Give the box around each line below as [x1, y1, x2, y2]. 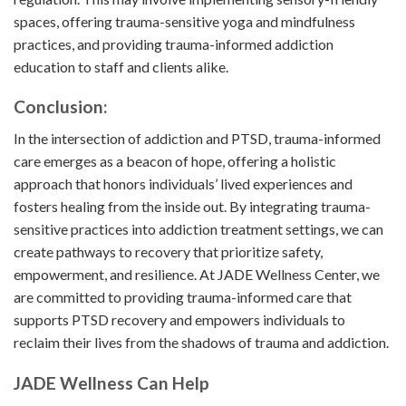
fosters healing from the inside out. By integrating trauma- [14, 197, 371, 215]
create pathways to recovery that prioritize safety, [14, 242, 323, 260]
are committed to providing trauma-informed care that [14, 287, 352, 305]
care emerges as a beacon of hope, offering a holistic [14, 151, 336, 169]
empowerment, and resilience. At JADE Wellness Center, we [14, 265, 380, 283]
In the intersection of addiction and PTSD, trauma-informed [14, 129, 381, 147]
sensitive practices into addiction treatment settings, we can [14, 219, 383, 237]
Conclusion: [14, 96, 108, 118]
